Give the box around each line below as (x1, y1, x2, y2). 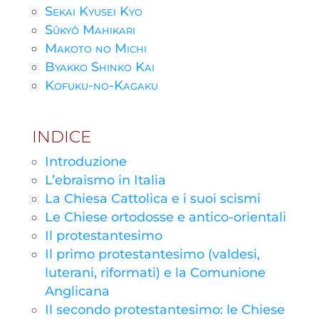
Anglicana (44, 283, 110, 299)
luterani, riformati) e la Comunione (44, 265, 266, 281)
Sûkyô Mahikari (44, 22, 135, 38)
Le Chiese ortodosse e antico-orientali (44, 209, 286, 225)
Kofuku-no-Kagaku (44, 78, 158, 93)
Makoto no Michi (44, 41, 147, 56)
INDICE (31, 127, 91, 147)
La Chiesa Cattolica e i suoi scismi (44, 191, 261, 206)
